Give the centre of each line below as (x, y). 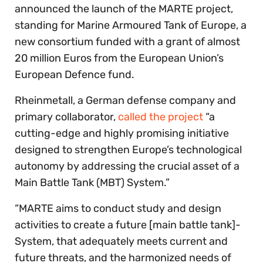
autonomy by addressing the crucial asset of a (127, 166)
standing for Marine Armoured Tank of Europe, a (131, 25)
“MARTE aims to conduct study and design (118, 208)
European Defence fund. (75, 74)
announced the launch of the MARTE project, (124, 9)
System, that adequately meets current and (121, 241)
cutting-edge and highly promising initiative (122, 133)
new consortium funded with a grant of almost (127, 41)
